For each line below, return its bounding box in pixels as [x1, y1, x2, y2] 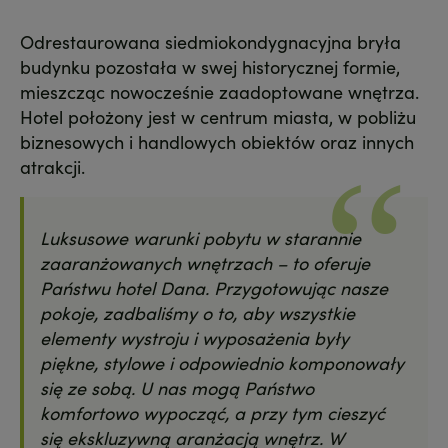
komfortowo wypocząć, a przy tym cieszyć [40, 399, 385, 425]
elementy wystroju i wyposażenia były [40, 324, 349, 350]
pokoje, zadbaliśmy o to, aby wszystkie [40, 299, 355, 325]
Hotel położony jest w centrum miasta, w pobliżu [20, 103, 416, 129]
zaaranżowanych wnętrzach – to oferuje [40, 249, 370, 275]
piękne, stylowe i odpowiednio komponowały [40, 349, 404, 375]
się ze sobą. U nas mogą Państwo [40, 374, 314, 400]
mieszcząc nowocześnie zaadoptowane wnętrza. [20, 78, 419, 104]
